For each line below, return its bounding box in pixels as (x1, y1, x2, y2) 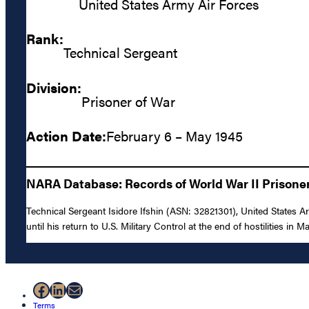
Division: (26, 77, 81, 97)
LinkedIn (49, 277, 113, 301)
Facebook (32, 277, 103, 301)
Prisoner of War (81, 90, 175, 111)
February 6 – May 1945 (106, 126, 243, 146)
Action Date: (26, 126, 106, 146)
